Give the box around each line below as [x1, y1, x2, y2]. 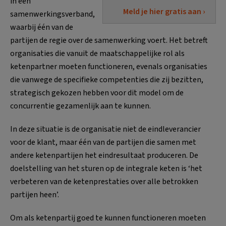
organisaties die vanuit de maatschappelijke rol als [10, 47, 185, 59]
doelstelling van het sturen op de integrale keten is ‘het [10, 162, 202, 174]
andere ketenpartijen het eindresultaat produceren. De [10, 149, 198, 161]
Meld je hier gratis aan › [123, 6, 205, 18]
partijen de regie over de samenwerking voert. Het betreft [10, 34, 208, 46]
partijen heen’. [10, 189, 59, 200]
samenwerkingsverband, [10, 8, 95, 20]
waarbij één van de [10, 21, 73, 33]
